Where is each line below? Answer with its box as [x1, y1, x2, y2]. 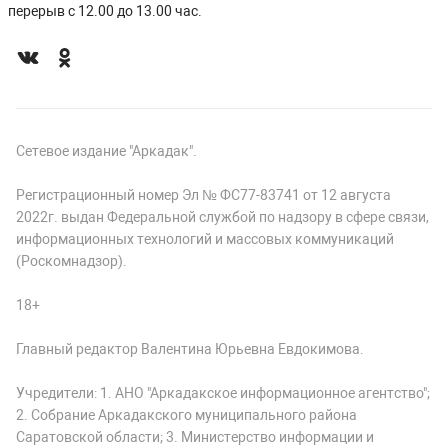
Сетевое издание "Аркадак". [16, 143, 197, 159]
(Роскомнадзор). [16, 253, 127, 269]
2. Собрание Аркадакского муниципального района [16, 407, 357, 423]
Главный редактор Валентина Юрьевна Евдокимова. [16, 341, 364, 357]
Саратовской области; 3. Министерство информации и [16, 429, 374, 445]
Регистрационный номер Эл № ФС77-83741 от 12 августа [16, 187, 391, 203]
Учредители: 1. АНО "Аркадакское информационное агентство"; [16, 385, 430, 401]
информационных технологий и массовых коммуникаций [16, 231, 394, 247]
